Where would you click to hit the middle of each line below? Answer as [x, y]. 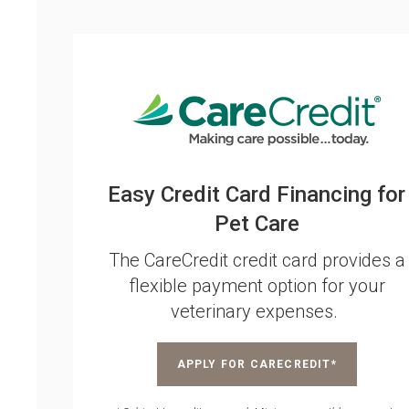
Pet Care [257, 224]
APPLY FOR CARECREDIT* [257, 364]
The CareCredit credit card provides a [257, 260]
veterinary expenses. [257, 311]
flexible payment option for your [257, 286]
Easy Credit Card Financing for [257, 194]
